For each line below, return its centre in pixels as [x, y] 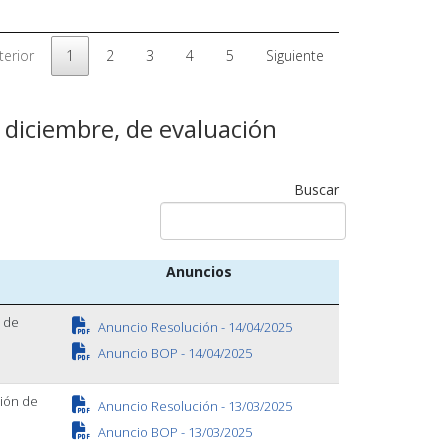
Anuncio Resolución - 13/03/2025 [193, 406]
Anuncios [198, 271]
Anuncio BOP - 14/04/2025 [173, 353]
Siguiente [294, 55]
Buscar [316, 189]
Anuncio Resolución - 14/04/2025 [193, 327]
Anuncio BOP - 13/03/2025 [173, 432]
